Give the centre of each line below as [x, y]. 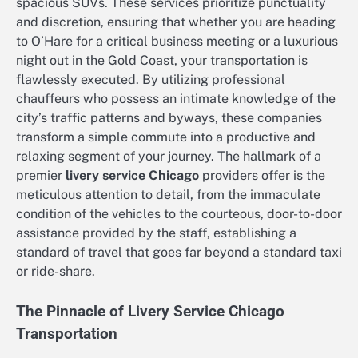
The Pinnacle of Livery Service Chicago [150, 312]
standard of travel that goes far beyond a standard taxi [179, 253]
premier [41, 176]
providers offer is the [262, 176]
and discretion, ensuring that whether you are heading [176, 22]
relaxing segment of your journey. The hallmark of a [169, 157]
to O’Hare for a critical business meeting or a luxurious [177, 42]
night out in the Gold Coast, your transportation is [162, 61]
